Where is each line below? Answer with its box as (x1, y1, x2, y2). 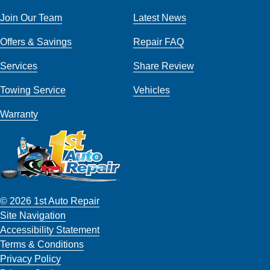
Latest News (133, 11, 186, 23)
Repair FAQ (133, 36, 184, 47)
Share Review (133, 60, 194, 71)
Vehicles (133, 84, 170, 95)
